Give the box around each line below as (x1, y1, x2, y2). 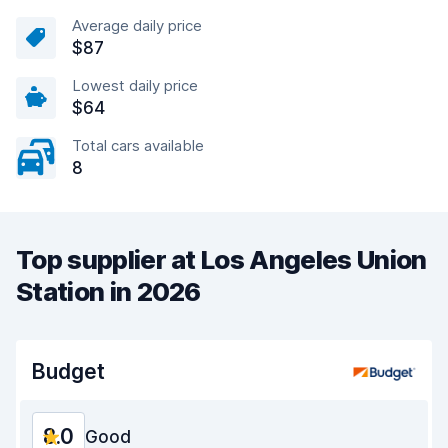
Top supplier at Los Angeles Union (16, 244, 427, 275)
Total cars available (72, 136, 204, 155)
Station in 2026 (16, 276, 201, 307)
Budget (32, 359, 105, 384)
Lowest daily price (72, 76, 198, 95)
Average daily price (72, 16, 202, 35)
